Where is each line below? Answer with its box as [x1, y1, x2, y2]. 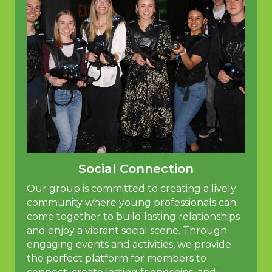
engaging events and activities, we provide [27, 239, 231, 251]
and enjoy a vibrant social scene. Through [27, 225, 227, 237]
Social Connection [78, 161, 194, 177]
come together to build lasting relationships [27, 211, 240, 223]
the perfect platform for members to [27, 253, 206, 265]
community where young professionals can [27, 197, 236, 209]
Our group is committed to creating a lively [27, 183, 236, 195]
